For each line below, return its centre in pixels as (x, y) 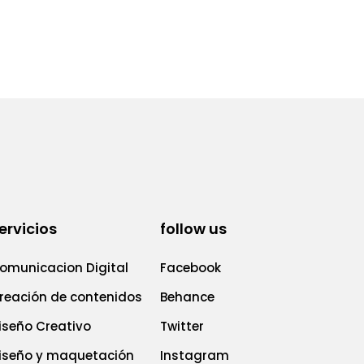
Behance (188, 297)
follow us (194, 229)
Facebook (191, 268)
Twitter (182, 327)
